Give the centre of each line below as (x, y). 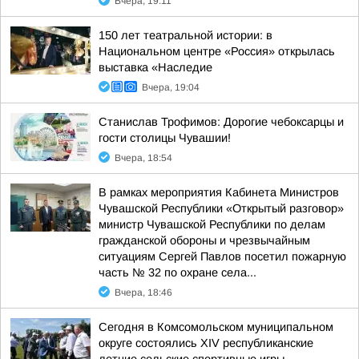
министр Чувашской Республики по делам (212, 224)
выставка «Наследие (155, 67)
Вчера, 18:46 (143, 292)
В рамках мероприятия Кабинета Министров (219, 192)
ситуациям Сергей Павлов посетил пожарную (222, 256)
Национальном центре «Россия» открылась (217, 51)
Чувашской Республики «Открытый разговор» (221, 208)
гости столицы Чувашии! (165, 138)
